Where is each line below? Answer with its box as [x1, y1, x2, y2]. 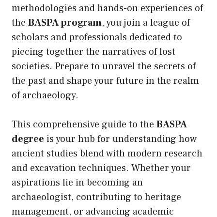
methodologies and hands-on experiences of [12, 2, 203, 15]
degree [12, 133, 44, 146]
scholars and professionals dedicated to [12, 31, 182, 44]
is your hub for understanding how [44, 133, 197, 146]
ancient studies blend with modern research [12, 147, 202, 160]
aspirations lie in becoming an [12, 176, 143, 189]
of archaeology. [12, 89, 78, 102]
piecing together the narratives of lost [12, 46, 175, 59]
